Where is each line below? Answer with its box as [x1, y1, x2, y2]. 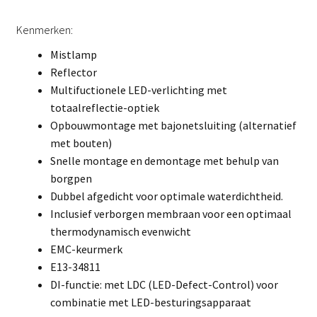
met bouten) [50, 136, 112, 151]
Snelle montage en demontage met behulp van [50, 154, 279, 168]
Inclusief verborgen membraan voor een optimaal [50, 207, 292, 221]
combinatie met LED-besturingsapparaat [50, 295, 251, 310]
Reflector [50, 65, 97, 80]
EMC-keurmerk [50, 242, 122, 257]
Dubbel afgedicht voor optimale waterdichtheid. [50, 189, 283, 204]
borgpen [50, 171, 92, 186]
